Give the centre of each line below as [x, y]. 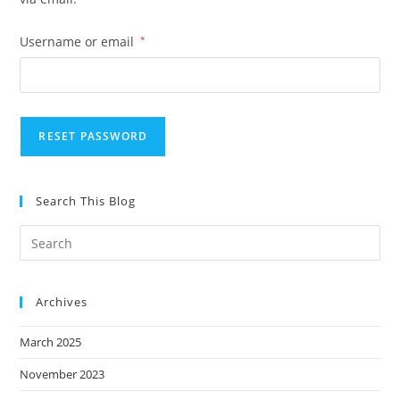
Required [173, 41]
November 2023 [62, 374]
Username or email [79, 42]
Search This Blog [86, 201]
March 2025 [51, 342]
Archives [62, 302]
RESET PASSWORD [93, 136]
